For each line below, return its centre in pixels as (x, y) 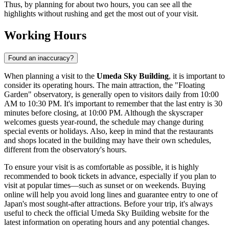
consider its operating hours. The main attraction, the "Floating (105, 85)
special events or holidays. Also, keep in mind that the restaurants (109, 131)
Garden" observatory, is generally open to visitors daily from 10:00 (111, 95)
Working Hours (45, 36)
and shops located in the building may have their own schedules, (108, 141)
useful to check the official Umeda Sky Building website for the (107, 213)
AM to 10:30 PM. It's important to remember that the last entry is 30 (113, 104)
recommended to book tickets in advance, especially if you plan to (110, 176)
